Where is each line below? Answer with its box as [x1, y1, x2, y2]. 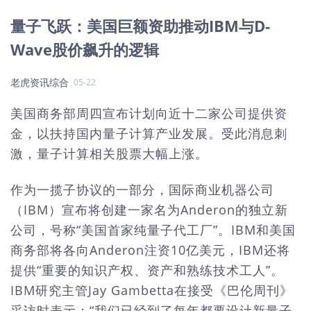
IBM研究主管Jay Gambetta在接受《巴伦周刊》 [10, 281, 293, 299]
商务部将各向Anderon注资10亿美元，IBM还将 [10, 241, 290, 258]
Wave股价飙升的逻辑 [10, 39, 159, 60]
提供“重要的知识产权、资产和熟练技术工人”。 [10, 261, 284, 278]
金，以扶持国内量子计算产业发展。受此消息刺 [10, 125, 287, 142]
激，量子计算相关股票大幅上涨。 [10, 145, 208, 162]
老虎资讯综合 [10, 76, 69, 89]
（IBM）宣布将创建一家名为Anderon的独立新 [10, 201, 288, 218]
